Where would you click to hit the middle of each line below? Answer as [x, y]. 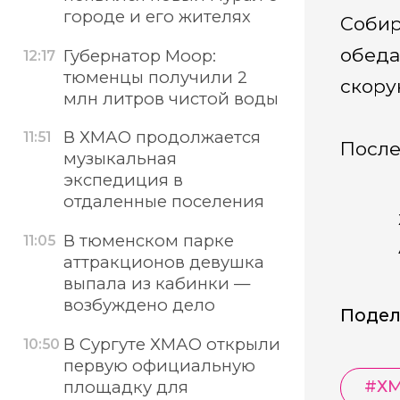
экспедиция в [123, 180]
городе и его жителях [157, 17]
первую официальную [159, 365]
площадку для [125, 387]
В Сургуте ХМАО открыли [171, 344]
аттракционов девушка [163, 262]
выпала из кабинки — [156, 284]
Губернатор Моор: [139, 55]
